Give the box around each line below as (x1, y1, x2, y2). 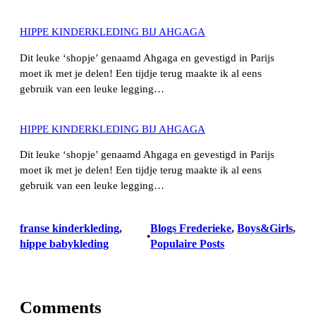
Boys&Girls (237, 221, 293, 234)
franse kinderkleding (20, 221, 119, 234)
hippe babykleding (20, 237, 109, 250)
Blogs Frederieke (150, 221, 232, 234)
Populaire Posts (150, 237, 225, 250)
